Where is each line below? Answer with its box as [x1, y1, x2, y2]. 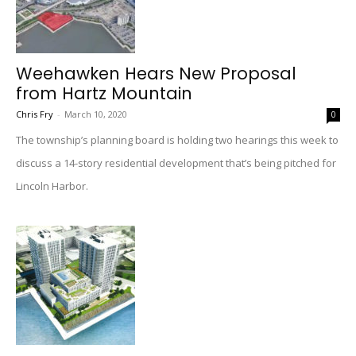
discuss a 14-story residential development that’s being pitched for [16, 156, 336, 170]
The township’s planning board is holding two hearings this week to [16, 133, 339, 147]
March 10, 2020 [64, 108, 127, 120]
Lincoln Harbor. [16, 179, 88, 193]
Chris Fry [16, 108, 53, 120]
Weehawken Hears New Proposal [16, 62, 296, 85]
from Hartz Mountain [16, 82, 192, 105]
